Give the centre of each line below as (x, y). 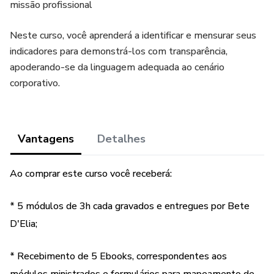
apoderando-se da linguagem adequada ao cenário (117, 67)
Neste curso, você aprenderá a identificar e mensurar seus (133, 35)
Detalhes (121, 139)
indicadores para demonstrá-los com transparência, (119, 51)
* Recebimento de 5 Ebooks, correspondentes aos (118, 256)
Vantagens (46, 139)
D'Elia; (24, 224)
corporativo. (35, 83)
